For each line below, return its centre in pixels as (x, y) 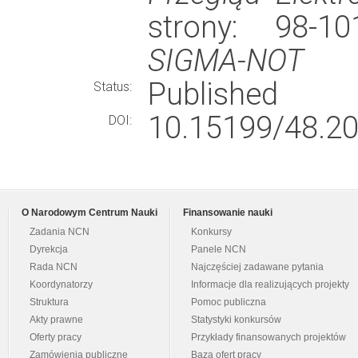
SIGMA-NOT (226, 60)
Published (213, 94)
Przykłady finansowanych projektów (268, 337)
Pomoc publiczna (229, 302)
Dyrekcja (49, 249)
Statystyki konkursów (236, 320)
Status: (113, 87)
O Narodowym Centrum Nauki (89, 213)
